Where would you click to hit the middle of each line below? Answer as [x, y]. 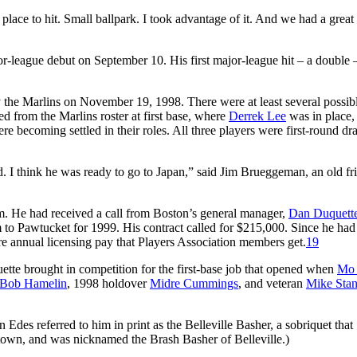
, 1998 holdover [108, 283]
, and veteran [272, 283]
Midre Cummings [194, 283]
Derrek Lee [257, 116]
